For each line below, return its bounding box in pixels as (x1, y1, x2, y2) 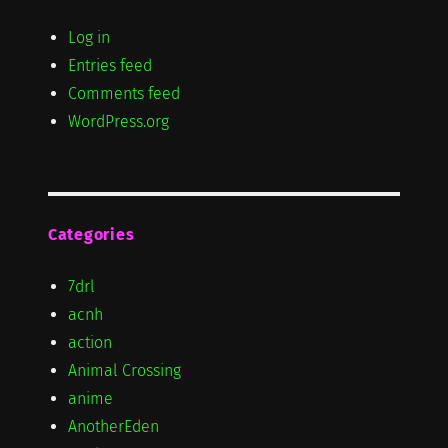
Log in (67, 27, 110, 47)
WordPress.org (67, 111, 169, 131)
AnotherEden (67, 416, 159, 436)
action (67, 332, 112, 352)
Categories (47, 224, 135, 244)
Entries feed (67, 55, 152, 75)
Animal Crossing (67, 360, 181, 380)
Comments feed (67, 83, 180, 103)
